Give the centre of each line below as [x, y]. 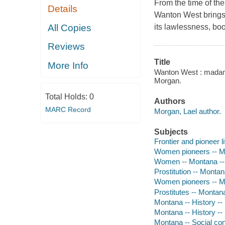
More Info [68, 65]
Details [63, 9]
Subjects [171, 132]
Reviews [67, 47]
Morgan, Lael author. [187, 111]
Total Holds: [67, 97]
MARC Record [68, 110]
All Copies [70, 28]
